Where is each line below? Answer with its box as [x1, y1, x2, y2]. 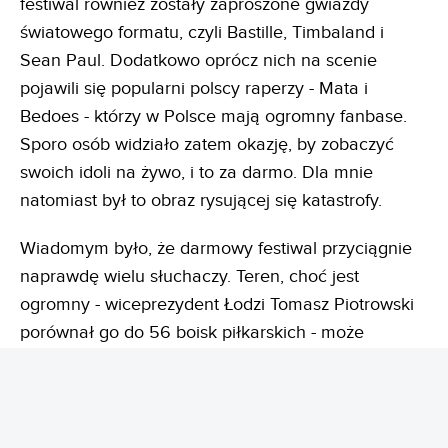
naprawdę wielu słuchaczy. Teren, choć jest [20, 266, 359, 288]
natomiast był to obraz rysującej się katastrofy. [20, 190, 382, 212]
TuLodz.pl [199, 378, 272, 400]
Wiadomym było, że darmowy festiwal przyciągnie [20, 238, 412, 260]
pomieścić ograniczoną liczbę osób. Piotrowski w [20, 350, 401, 372]
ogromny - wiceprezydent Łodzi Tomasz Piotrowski [20, 294, 414, 316]
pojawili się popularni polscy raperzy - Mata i [20, 78, 368, 100]
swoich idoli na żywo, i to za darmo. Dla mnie [20, 162, 373, 184]
